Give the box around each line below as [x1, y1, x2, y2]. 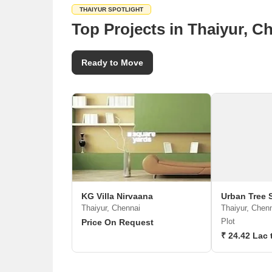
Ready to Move [81, 58, 143, 67]
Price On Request [81, 217, 154, 227]
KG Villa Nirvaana [81, 191, 153, 201]
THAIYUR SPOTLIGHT [80, 6, 143, 13]
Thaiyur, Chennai [81, 203, 140, 212]
